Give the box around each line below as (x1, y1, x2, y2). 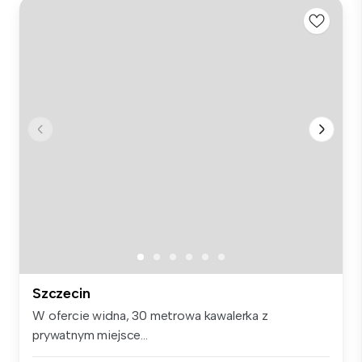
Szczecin (32, 284, 90, 303)
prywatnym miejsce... (32, 327, 148, 343)
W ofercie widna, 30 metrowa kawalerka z (32, 308, 268, 324)
